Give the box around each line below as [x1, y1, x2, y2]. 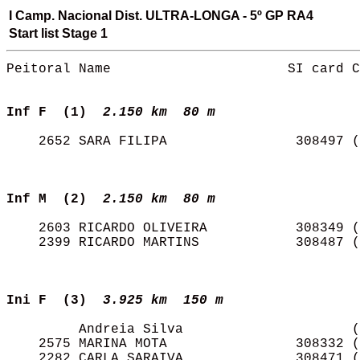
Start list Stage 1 [9, 27, 108, 40]
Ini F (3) [6, 293, 95, 308]
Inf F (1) [6, 105, 95, 120]
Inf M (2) [6, 192, 95, 207]
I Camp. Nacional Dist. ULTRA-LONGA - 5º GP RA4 [9, 9, 313, 22]
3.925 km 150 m [103, 293, 239, 308]
